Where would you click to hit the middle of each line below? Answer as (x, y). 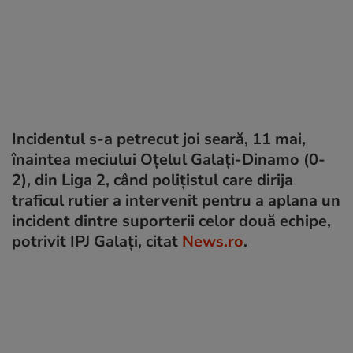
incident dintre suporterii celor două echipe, (171, 221)
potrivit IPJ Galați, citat (97, 241)
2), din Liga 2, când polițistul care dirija (152, 180)
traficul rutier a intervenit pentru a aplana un (176, 200)
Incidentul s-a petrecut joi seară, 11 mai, (159, 139)
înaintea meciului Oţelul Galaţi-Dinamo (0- (169, 159)
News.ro (213, 241)
